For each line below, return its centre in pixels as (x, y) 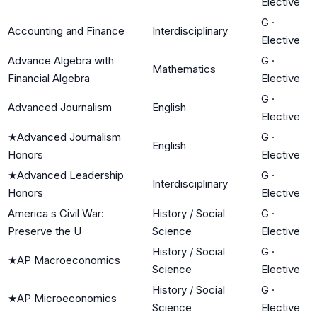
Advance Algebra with (61, 60)
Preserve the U (45, 231)
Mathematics (184, 69)
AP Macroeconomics (69, 260)
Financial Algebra (49, 78)
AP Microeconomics (67, 298)
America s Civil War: (56, 213)
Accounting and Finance (66, 30)
